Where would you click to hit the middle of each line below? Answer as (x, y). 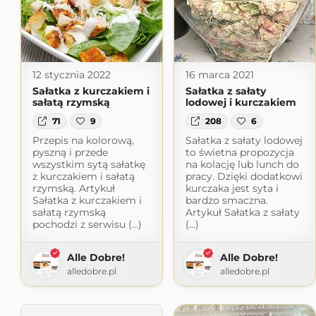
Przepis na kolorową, (83, 141)
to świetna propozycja (239, 153)
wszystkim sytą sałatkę (89, 165)
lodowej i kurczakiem (241, 102)
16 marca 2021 (219, 75)
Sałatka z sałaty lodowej (244, 141)
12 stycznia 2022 (71, 75)
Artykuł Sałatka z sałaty (242, 213)
